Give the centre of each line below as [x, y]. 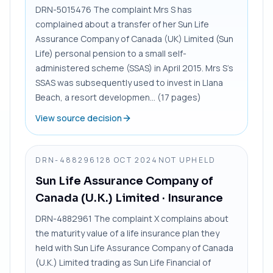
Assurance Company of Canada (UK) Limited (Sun [134, 38]
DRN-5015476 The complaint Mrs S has [114, 9]
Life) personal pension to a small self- [111, 53]
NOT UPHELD [187, 160]
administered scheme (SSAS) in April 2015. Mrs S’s [134, 68]
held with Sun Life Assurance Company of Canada [134, 247]
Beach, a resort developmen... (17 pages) [118, 97]
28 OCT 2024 [129, 160]
